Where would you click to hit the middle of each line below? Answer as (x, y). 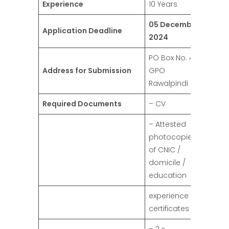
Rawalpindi (168, 84)
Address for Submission (87, 71)
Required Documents (82, 104)
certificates (169, 209)
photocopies (173, 137)
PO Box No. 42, (174, 58)
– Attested (167, 124)
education (168, 176)
